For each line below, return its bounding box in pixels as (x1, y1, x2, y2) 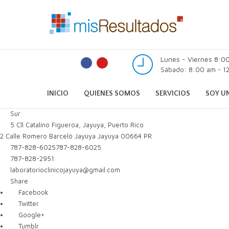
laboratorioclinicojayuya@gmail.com (10, 166, 121, 174)
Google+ (16, 211, 44, 219)
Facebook (16, 188, 49, 196)
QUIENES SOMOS (84, 89, 140, 98)
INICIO (47, 89, 68, 98)
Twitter (16, 199, 39, 208)
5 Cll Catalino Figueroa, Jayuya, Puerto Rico (8, 121, 144, 129)
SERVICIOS (155, 89, 190, 98)
